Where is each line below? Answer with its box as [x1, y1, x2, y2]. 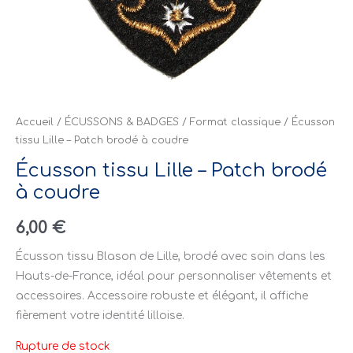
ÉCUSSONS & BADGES [65, 117, 179, 128]
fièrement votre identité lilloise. [16, 309, 184, 321]
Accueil [16, 117, 54, 128]
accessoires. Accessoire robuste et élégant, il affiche [16, 289, 308, 302]
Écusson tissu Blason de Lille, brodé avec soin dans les [16, 250, 325, 262]
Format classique [190, 117, 281, 128]
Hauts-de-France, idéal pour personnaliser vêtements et [16, 269, 332, 282]
